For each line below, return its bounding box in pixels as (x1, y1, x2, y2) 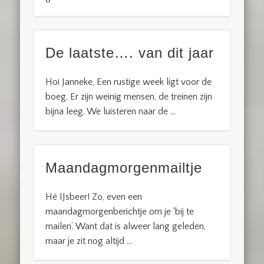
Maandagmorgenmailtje (45, 159, 203, 176)
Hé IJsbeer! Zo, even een (45, 191, 143, 202)
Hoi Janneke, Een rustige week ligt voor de (45, 77, 212, 88)
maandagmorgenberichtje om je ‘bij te (45, 206, 194, 217)
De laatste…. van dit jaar (45, 45, 214, 61)
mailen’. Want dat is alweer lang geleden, (45, 220, 206, 232)
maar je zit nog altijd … (45, 235, 133, 246)
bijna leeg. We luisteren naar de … (45, 106, 176, 117)
